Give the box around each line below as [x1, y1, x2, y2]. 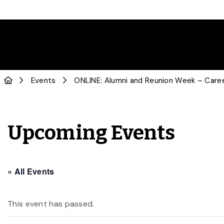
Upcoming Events [7, 121, 175, 145]
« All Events [7, 165, 54, 177]
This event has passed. [7, 198, 94, 209]
